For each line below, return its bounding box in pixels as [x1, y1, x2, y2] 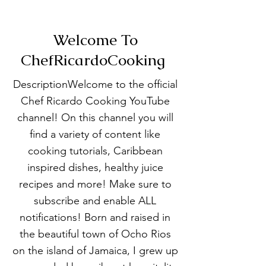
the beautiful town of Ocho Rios [19, 227, 171, 241]
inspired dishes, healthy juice [27, 161, 163, 175]
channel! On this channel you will [17, 111, 173, 125]
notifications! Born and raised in [20, 211, 170, 224]
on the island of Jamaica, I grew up [12, 244, 178, 258]
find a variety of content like [30, 128, 160, 141]
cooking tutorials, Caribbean [27, 144, 163, 158]
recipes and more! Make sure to [18, 178, 172, 191]
